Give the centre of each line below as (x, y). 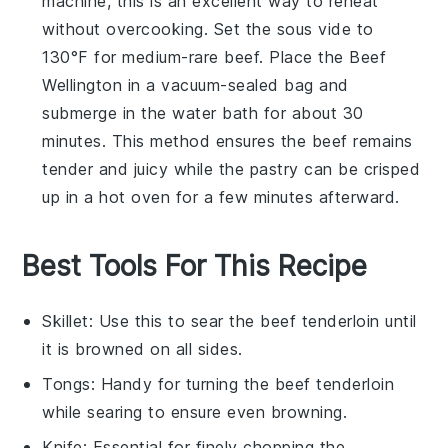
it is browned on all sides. (142, 348)
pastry (274, 168)
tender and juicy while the (146, 168)
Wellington (82, 84)
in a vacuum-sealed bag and (235, 84)
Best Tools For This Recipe (195, 265)
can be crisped (359, 168)
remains (380, 140)
